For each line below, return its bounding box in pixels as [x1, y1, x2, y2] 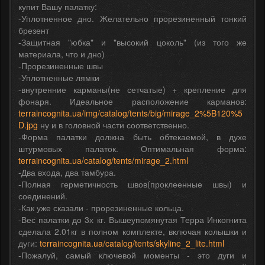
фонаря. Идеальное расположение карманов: [18, 95, 247, 107]
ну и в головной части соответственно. [38, 118, 189, 131]
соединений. [18, 189, 67, 202]
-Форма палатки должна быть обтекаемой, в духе [18, 130, 247, 143]
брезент [18, 24, 49, 36]
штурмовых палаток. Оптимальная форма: [18, 142, 247, 154]
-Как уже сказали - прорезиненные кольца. [18, 201, 184, 214]
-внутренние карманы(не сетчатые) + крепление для [18, 83, 247, 95]
